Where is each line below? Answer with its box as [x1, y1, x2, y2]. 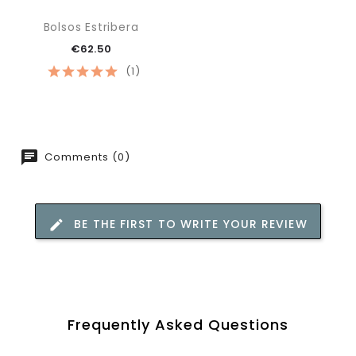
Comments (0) [41, 149, 130, 164]
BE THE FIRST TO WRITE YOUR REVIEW [74, 215, 308, 232]
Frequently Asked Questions [68, 314, 288, 335]
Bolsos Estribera [43, 18, 139, 35]
